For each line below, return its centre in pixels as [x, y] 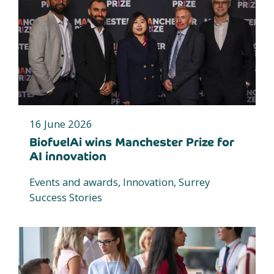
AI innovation [68, 157]
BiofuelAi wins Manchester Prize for [132, 143]
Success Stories [66, 198]
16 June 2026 [61, 124]
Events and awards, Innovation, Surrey [120, 182]
